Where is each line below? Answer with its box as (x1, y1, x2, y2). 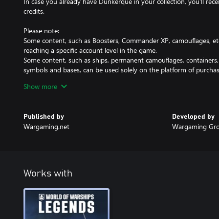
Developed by (172, 113, 215, 120)
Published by (23, 113, 64, 120)
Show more (23, 81, 57, 91)
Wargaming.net (23, 121, 69, 131)
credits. (23, 6, 44, 16)
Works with (23, 168, 72, 178)
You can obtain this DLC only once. (23, 74, 128, 84)
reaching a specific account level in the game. (23, 45, 157, 55)
